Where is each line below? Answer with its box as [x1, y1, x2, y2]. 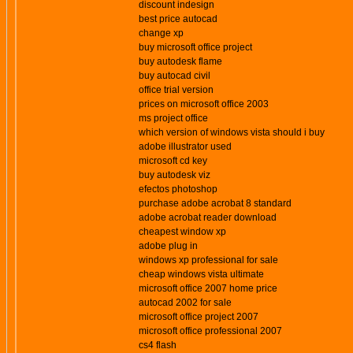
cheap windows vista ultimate [139, 269, 264, 280]
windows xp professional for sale [139, 255, 278, 266]
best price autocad [139, 13, 217, 24]
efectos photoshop [139, 184, 217, 195]
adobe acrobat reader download [139, 212, 277, 223]
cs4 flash [139, 340, 176, 351]
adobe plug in [139, 240, 198, 251]
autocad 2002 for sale [139, 297, 232, 308]
